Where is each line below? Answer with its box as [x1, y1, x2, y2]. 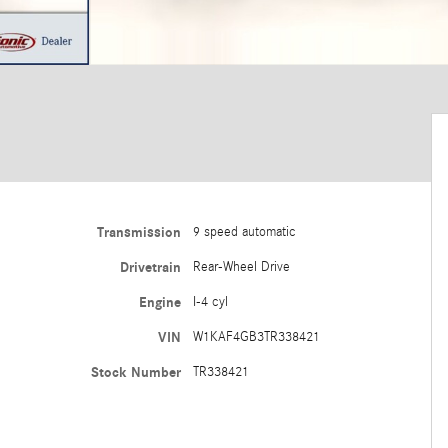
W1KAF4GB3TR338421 [192, 329, 320, 345]
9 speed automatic [192, 224, 296, 240]
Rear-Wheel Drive [192, 259, 290, 275]
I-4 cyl [192, 294, 228, 310]
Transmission [96, 224, 181, 241]
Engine [138, 294, 181, 311]
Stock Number [90, 364, 181, 381]
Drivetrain [119, 259, 181, 276]
